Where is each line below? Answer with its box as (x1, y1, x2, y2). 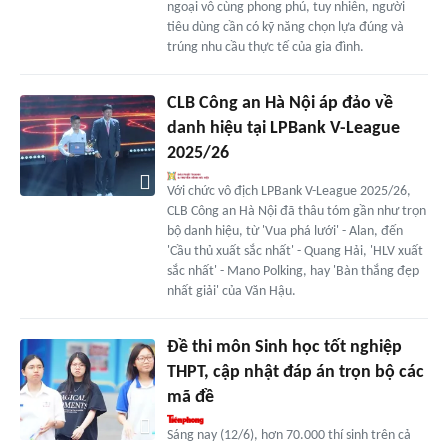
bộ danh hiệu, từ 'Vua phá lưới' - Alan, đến (166, 224, 403, 240)
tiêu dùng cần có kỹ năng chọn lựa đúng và (166, 20, 404, 36)
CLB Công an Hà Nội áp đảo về (166, 94, 393, 114)
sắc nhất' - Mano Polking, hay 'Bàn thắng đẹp (166, 264, 419, 280)
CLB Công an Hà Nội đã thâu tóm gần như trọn (166, 204, 426, 220)
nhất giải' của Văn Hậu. (166, 284, 296, 300)
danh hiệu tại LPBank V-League (166, 119, 400, 139)
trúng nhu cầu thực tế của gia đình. (166, 40, 364, 56)
